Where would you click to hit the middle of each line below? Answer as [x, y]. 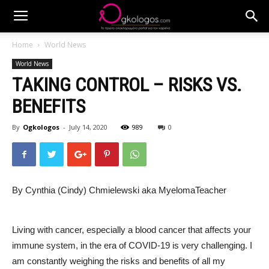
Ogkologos [41, 127]
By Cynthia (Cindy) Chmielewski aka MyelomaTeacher [120, 190]
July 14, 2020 [88, 127]
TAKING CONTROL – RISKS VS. [127, 85]
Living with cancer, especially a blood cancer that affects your [131, 229]
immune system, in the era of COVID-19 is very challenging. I [132, 245]
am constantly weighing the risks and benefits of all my [119, 261]
